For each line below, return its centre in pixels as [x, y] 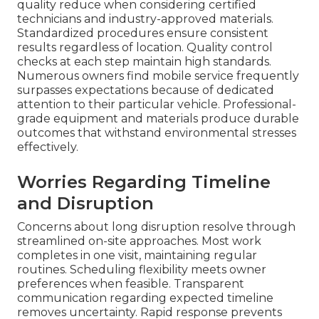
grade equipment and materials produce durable [158, 119]
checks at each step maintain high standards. [144, 62]
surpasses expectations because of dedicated [146, 90]
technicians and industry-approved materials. [145, 19]
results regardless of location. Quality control [145, 48]
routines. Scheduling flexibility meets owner [142, 270]
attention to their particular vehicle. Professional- [157, 105]
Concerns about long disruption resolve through [156, 227]
